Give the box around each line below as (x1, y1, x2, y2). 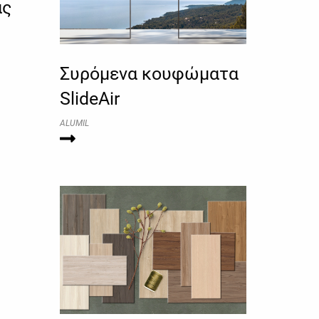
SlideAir (59, 88, 120, 110)
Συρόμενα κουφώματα (59, 63, 239, 85)
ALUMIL (59, 118, 89, 129)
